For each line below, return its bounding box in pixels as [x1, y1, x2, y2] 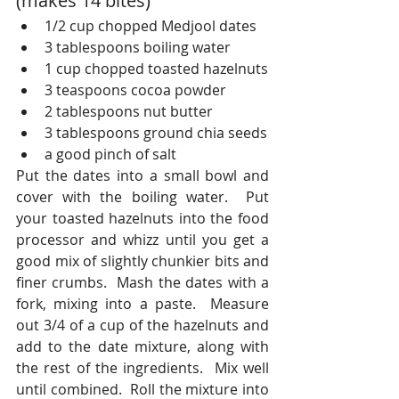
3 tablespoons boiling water [45, 37, 231, 57]
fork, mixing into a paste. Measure [16, 294, 269, 313]
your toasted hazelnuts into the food [16, 208, 269, 228]
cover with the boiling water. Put [16, 187, 269, 207]
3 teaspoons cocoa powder [45, 80, 226, 100]
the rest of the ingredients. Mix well [16, 358, 269, 378]
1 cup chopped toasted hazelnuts [45, 59, 268, 78]
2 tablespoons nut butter [45, 102, 216, 121]
